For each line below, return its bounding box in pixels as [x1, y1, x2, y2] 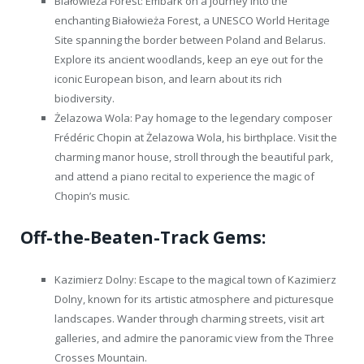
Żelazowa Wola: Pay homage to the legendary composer [54, 110, 332, 125]
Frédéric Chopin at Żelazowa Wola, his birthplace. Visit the [54, 129, 337, 145]
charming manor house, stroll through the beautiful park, [54, 149, 333, 164]
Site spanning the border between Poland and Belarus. [54, 32, 326, 47]
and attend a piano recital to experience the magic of [54, 168, 314, 184]
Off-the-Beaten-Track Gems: [20, 225, 266, 249]
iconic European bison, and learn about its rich [54, 71, 282, 86]
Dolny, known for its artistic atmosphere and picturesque [54, 291, 334, 306]
